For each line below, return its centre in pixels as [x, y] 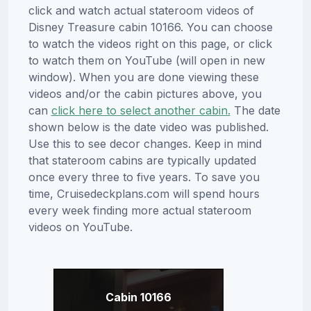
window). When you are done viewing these [143, 77]
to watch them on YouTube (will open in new [146, 60]
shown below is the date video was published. [148, 127]
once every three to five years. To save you [144, 177]
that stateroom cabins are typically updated [142, 160]
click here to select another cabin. [141, 110]
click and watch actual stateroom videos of [141, 10]
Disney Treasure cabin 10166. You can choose [150, 27]
